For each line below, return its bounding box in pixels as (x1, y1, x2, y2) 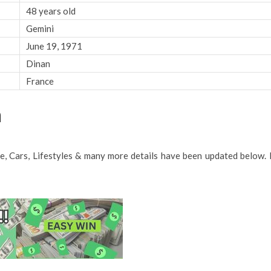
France (25, 75, 54, 87)
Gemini (25, 22, 54, 34)
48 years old (25, 5, 76, 16)
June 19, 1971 (25, 40, 82, 51)
